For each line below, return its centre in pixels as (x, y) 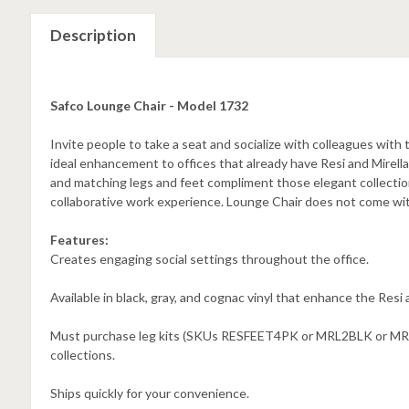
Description (93, 36)
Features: (79, 240)
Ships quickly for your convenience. (149, 393)
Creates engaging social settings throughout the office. (209, 259)
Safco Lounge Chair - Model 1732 (149, 105)
